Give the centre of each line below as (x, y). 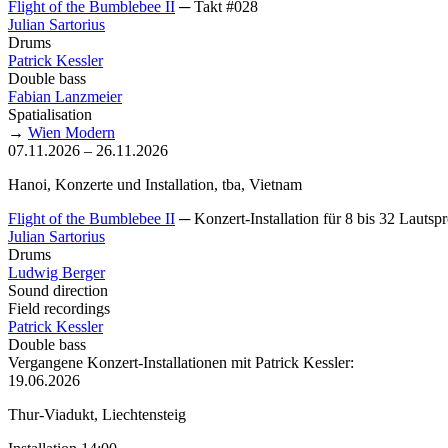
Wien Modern (71, 132)
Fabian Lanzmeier (65, 96)
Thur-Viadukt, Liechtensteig (97, 414)
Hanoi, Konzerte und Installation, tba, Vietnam (155, 184)
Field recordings (59, 308)
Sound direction (58, 290)
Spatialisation (50, 114)
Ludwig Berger (56, 272)
